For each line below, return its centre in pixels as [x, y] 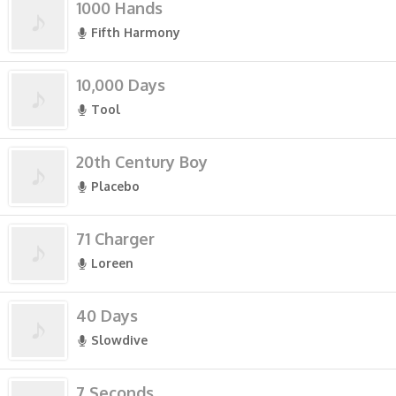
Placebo [115, 186]
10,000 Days [121, 85]
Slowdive [119, 340]
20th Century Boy [142, 162]
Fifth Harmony [136, 32]
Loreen [112, 263]
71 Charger [115, 239]
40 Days [107, 316]
